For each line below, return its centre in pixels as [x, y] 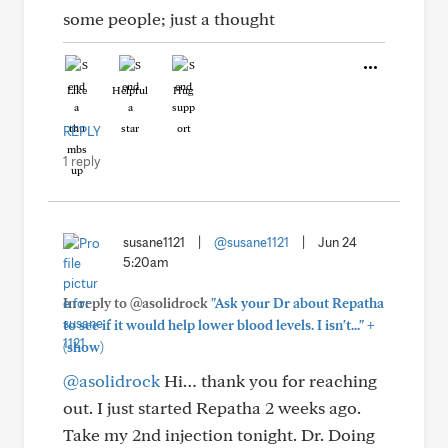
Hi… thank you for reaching [268, 380]
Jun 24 [337, 242]
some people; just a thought [169, 18]
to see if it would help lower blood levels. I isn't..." [213, 325]
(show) [83, 347]
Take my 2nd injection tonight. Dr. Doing [219, 434]
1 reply [81, 161]
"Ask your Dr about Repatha [297, 303]
